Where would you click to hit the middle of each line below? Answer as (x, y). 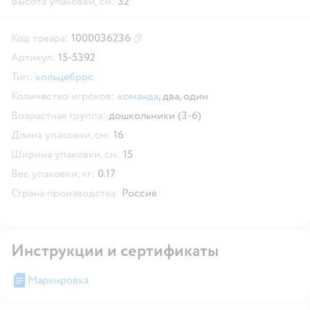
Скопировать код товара (185, 44)
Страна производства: (65, 193)
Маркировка (58, 280)
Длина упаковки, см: (61, 135)
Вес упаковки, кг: (53, 173)
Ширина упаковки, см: (66, 154)
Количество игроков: (63, 96)
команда (138, 96)
